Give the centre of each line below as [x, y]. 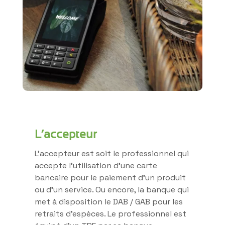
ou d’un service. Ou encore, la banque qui [112, 189]
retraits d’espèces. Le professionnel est [110, 213]
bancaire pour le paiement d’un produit [110, 177]
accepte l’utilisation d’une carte [96, 165]
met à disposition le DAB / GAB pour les [109, 201]
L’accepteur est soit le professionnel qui [112, 153]
